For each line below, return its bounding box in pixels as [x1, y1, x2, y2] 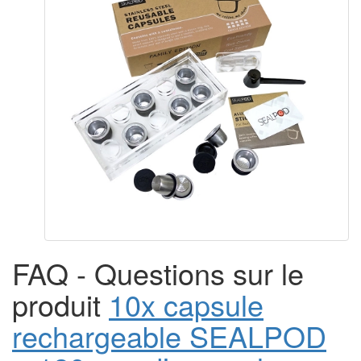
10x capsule [109, 283, 263, 325]
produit [12, 283, 109, 325]
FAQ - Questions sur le [12, 251, 304, 293]
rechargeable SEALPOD [12, 314, 326, 356]
